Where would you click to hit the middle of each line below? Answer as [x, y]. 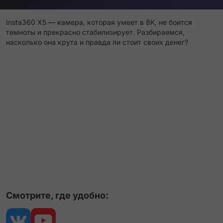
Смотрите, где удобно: [57, 195]
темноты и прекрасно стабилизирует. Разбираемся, [95, 32]
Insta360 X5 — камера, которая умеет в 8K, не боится [99, 22]
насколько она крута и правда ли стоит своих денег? [97, 42]
